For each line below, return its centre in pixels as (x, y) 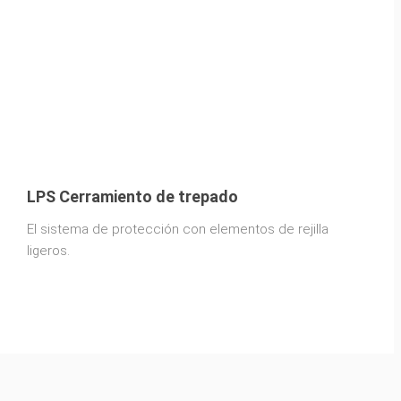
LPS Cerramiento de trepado (132, 196)
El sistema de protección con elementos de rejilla (178, 229)
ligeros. (48, 250)
